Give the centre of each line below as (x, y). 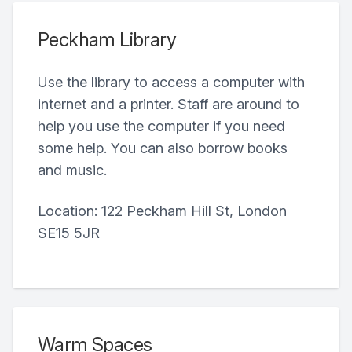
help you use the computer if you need (161, 126)
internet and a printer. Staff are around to (169, 104)
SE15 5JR (69, 233)
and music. (72, 170)
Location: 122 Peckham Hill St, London (162, 211)
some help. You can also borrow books (163, 148)
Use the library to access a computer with (171, 82)
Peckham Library (107, 40)
